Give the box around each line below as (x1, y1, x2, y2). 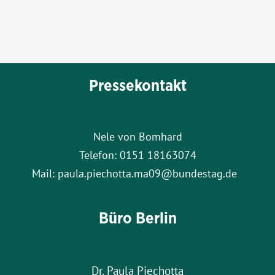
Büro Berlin (98, 207, 177, 228)
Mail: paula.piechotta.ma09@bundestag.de (32, 166, 243, 181)
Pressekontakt (88, 74, 187, 96)
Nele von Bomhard (93, 129, 182, 144)
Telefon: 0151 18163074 (79, 147, 196, 163)
